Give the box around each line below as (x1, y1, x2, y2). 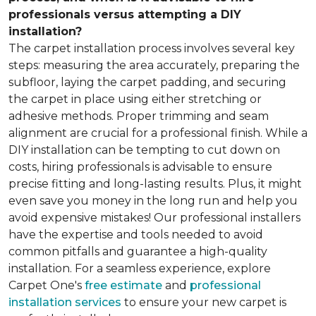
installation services (8, 295, 121, 309)
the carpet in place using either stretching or (8, 92, 262, 106)
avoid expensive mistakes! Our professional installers (8, 210, 300, 224)
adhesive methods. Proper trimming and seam (8, 109, 269, 123)
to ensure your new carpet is (121, 295, 286, 309)
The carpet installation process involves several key (8, 41, 295, 55)
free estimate (85, 278, 162, 292)
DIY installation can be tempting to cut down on (8, 142, 280, 157)
